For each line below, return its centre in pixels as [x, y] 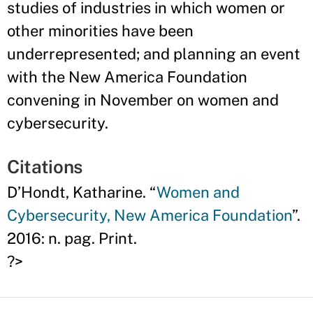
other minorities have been [100, 31]
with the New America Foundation [127, 77]
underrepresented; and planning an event [154, 54]
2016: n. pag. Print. [75, 238]
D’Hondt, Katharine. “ [82, 192]
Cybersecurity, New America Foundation [150, 215]
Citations [45, 167]
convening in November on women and [143, 100]
